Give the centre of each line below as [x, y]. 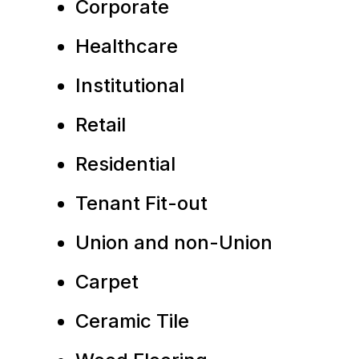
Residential [125, 164]
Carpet [107, 282]
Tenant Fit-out [141, 203]
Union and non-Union [174, 242]
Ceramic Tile [132, 321]
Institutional [130, 85]
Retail [101, 125]
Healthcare [127, 46]
